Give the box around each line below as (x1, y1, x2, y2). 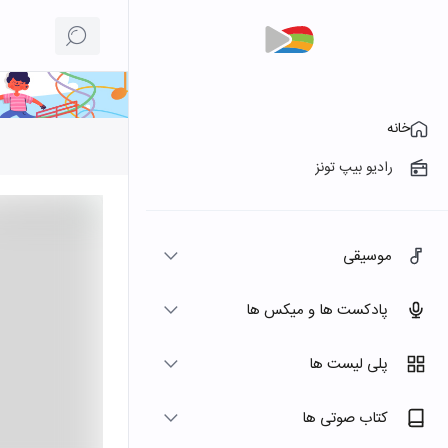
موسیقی (343, 243, 392, 269)
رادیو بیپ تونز (315, 156, 393, 180)
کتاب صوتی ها (302, 405, 388, 431)
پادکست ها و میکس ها (246, 297, 388, 323)
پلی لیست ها (309, 351, 388, 377)
